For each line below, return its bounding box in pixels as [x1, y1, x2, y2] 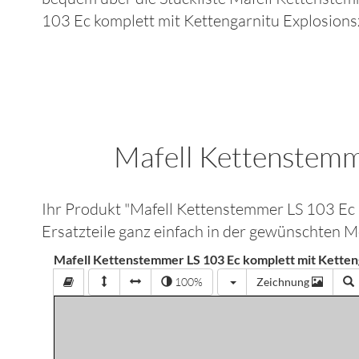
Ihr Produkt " [42, 199, 131, 219]
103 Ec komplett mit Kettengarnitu [42, 10, 280, 30]
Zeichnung [256, 275, 313, 288]
